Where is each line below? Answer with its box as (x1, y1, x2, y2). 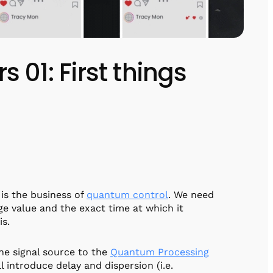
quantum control (87, 188, 168, 200)
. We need (168, 188, 214, 200)
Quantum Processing (110, 246, 209, 258)
